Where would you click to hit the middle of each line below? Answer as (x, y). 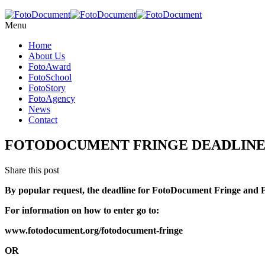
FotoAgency (52, 98)
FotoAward (50, 67)
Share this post (32, 170)
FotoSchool (50, 77)
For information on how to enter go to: (82, 210)
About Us (47, 56)
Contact (43, 120)
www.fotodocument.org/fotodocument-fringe (94, 230)
